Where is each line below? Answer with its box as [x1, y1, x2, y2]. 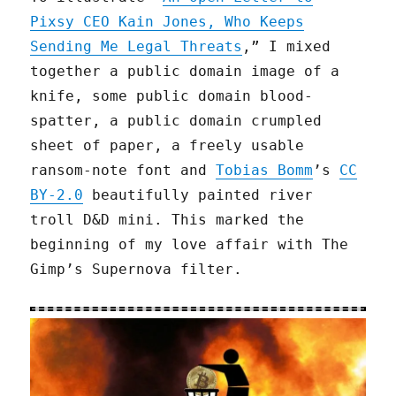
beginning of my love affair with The [30, 235, 349, 253]
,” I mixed [242, 37, 331, 55]
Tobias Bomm [216, 161, 314, 179]
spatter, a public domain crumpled [30, 111, 323, 129]
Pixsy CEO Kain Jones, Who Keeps [30, 12, 305, 30]
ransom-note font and [30, 161, 217, 179]
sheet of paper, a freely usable [30, 136, 305, 154]
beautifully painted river [83, 186, 314, 203]
